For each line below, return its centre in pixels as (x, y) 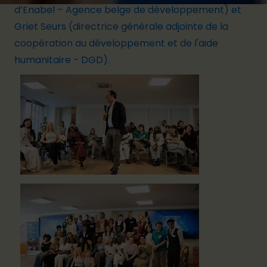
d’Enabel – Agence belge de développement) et (128, 10)
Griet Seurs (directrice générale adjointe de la (121, 27)
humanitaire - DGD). (62, 60)
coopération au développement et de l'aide (116, 43)
